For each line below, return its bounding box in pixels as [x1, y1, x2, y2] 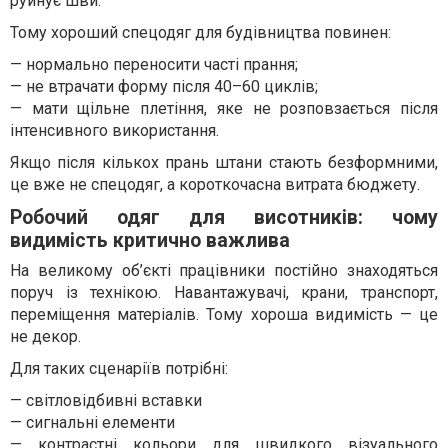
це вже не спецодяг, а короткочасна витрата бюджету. [10, 175, 420, 194]
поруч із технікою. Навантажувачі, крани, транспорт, [10, 283, 438, 302]
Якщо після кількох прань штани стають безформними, [10, 153, 438, 172]
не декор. [10, 327, 81, 346]
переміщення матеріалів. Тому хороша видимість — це [10, 305, 438, 324]
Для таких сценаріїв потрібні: [10, 359, 228, 378]
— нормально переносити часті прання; [10, 55, 298, 74]
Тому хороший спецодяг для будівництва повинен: [10, 23, 391, 42]
